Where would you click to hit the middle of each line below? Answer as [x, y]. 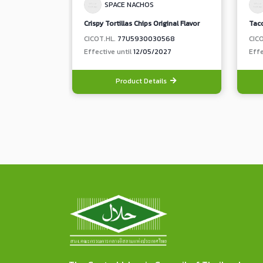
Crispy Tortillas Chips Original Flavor [142, 23]
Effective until [109, 52]
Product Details [142, 81]
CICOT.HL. [101, 39]
